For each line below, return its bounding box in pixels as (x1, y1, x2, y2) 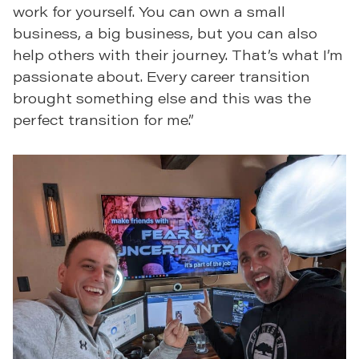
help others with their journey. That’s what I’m (13, 45, 343, 65)
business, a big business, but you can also (13, 23, 317, 43)
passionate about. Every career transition (13, 67, 310, 87)
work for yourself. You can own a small (13, 2, 285, 22)
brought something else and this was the (13, 88, 311, 108)
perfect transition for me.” (13, 110, 194, 130)
